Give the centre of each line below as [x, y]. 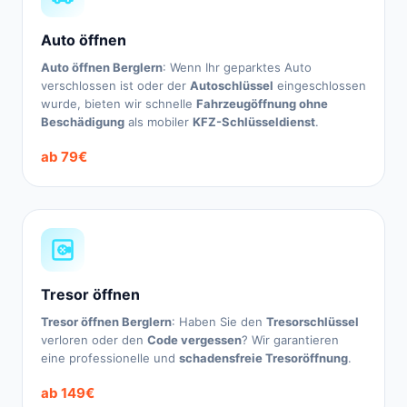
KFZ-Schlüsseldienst [254, 122]
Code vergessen [194, 340]
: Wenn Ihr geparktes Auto [237, 67]
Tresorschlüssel [313, 322]
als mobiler [159, 122]
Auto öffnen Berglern [102, 67]
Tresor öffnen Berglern [106, 322]
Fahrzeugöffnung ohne [262, 104]
